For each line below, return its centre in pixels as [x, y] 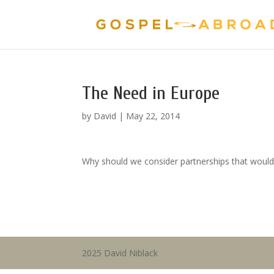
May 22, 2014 [153, 116]
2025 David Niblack [120, 253]
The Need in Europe [151, 93]
